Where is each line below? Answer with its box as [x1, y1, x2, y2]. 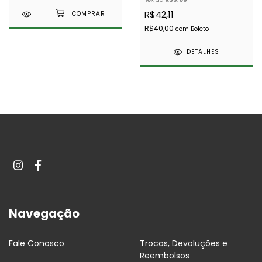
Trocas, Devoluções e [140, 237, 227, 250]
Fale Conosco [9, 237, 64, 250]
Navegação [9, 205, 80, 222]
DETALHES [187, 47, 220, 57]
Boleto [191, 24, 209, 33]
